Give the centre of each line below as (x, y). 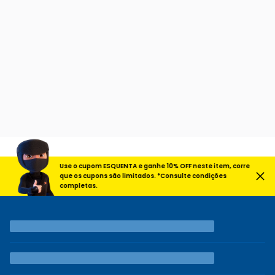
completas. (86, 186)
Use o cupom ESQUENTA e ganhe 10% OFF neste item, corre (162, 166)
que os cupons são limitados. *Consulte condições (150, 176)
